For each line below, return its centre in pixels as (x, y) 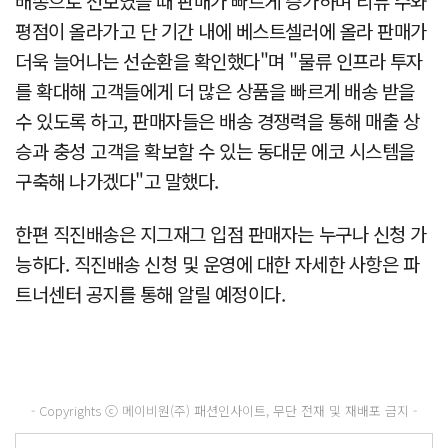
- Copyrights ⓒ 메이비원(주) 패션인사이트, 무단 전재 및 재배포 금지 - (224, 410)
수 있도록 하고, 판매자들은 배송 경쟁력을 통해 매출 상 (217, 120)
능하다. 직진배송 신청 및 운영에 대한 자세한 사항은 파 (217, 263)
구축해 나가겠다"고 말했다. (117, 180)
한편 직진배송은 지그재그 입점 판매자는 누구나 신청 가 (221, 233)
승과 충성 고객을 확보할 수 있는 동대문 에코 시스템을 (215, 150)
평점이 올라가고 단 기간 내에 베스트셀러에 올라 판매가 (221, 30)
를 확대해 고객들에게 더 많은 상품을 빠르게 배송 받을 (215, 90)
